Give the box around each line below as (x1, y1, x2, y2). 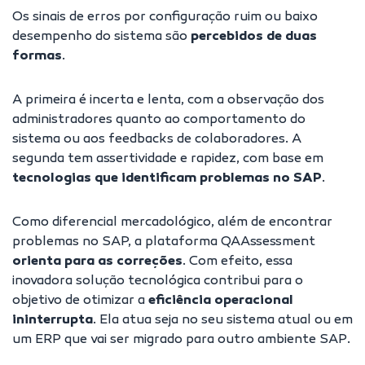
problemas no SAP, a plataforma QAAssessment (12, 235, 315, 251)
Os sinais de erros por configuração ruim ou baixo (12, 10, 318, 26)
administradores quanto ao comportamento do (12, 112, 306, 129)
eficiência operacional (148, 293, 293, 310)
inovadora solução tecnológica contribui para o (12, 274, 303, 290)
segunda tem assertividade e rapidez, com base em (12, 152, 323, 168)
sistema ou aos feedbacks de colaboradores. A (12, 132, 301, 148)
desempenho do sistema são (12, 29, 191, 46)
